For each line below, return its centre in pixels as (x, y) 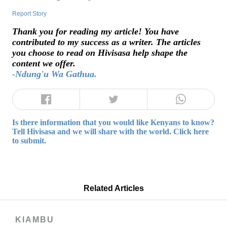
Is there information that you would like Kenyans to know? (113, 122)
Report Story (29, 14)
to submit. (29, 140)
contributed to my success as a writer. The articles (106, 42)
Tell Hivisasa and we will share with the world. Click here (110, 131)
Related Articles (113, 188)
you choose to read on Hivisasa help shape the (100, 53)
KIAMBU (35, 220)
